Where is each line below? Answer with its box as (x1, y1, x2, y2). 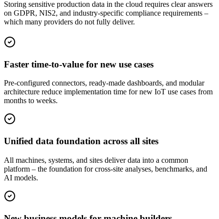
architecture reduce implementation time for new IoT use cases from (4, 88, 213, 96)
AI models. (4, 173, 38, 182)
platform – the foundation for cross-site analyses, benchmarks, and (4, 164, 207, 173)
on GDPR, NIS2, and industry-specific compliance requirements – (4, 9, 208, 18)
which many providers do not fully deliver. (4, 18, 135, 26)
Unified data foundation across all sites (4, 136, 158, 147)
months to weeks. (4, 96, 58, 105)
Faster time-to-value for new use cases (4, 59, 153, 69)
